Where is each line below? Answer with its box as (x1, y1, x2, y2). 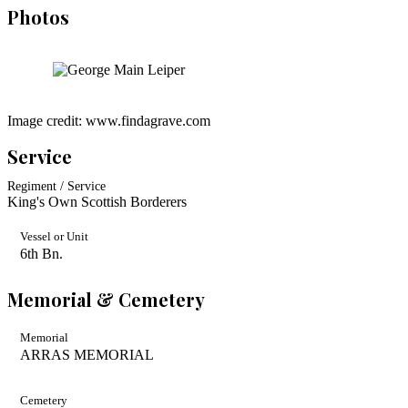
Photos (7, 5, 69, 30)
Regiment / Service (7, 178, 106, 194)
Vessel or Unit (20, 230, 88, 244)
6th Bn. (20, 246, 63, 262)
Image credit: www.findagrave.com (7, 113, 210, 129)
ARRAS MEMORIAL (20, 347, 154, 363)
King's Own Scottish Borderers (7, 194, 187, 210)
